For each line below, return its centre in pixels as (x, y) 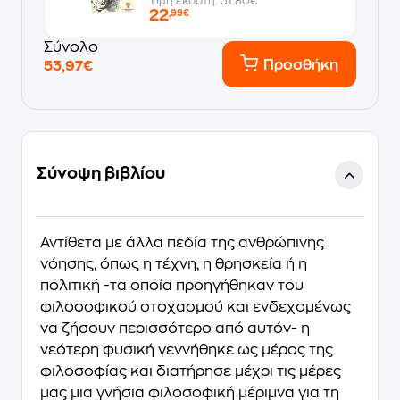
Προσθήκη (301, 65)
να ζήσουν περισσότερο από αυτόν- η (175, 329)
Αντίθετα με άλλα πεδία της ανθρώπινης (182, 243)
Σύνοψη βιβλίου (101, 173)
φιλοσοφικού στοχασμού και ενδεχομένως (196, 307)
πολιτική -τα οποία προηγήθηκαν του (172, 286)
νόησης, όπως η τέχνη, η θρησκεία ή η (174, 264)
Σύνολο (71, 47)
